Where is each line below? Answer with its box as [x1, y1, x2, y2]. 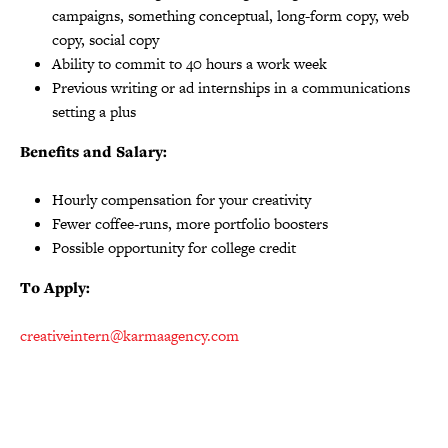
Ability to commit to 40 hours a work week [52, 53, 327, 74]
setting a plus [52, 101, 136, 122]
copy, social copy [52, 29, 159, 50]
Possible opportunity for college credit [52, 237, 296, 258]
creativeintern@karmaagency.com [20, 325, 239, 346]
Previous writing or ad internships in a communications [52, 77, 410, 98]
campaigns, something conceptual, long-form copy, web [52, 5, 409, 26]
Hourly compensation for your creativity [52, 189, 311, 210]
